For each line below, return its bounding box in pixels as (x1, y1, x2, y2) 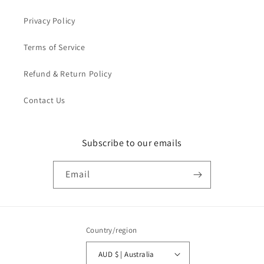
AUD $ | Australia (114, 249, 154, 259)
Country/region (86, 225, 137, 236)
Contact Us (24, 95, 65, 106)
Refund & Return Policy (24, 68, 112, 80)
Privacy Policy (24, 15, 75, 27)
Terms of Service (24, 42, 85, 53)
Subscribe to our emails (82, 137, 182, 150)
